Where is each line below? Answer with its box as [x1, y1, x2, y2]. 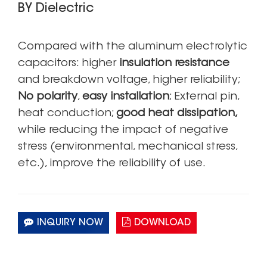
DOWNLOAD [134, 218, 191, 228]
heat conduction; [18, 108, 117, 120]
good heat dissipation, [116, 108, 237, 120]
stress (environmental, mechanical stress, [18, 141, 238, 153]
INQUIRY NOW [37, 218, 103, 228]
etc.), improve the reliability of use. [18, 158, 206, 170]
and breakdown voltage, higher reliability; [18, 74, 240, 86]
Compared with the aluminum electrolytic [18, 41, 248, 53]
